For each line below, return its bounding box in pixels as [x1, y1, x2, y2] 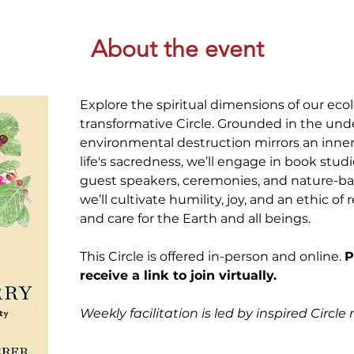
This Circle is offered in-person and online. [79, 248, 345, 264]
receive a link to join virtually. [79, 267, 281, 283]
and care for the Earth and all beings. [79, 210, 314, 226]
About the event [90, 34, 264, 63]
